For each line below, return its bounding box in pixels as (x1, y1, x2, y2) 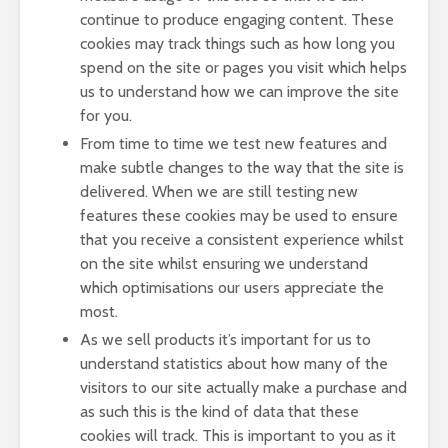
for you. (80, 106, 132, 125)
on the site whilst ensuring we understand (80, 254, 368, 273)
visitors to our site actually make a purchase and (80, 378, 407, 397)
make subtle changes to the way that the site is (80, 158, 404, 177)
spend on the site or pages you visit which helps (80, 58, 407, 77)
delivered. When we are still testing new (80, 182, 358, 201)
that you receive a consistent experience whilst (80, 230, 404, 249)
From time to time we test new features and (80, 134, 387, 153)
